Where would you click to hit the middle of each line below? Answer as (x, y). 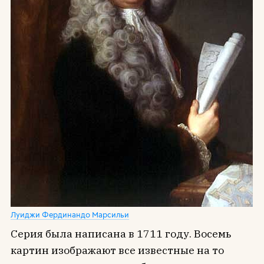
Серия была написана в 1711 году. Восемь (121, 233)
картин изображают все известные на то (117, 250)
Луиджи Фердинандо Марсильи (70, 214)
